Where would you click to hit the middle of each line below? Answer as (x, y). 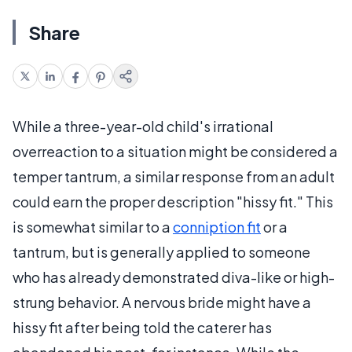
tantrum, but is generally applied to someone (161, 252)
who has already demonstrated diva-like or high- (174, 277)
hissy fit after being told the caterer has (142, 327)
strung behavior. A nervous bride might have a (162, 302)
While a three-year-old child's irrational (143, 126)
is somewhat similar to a (93, 227)
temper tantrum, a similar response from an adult (174, 176)
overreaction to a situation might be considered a (175, 151)
